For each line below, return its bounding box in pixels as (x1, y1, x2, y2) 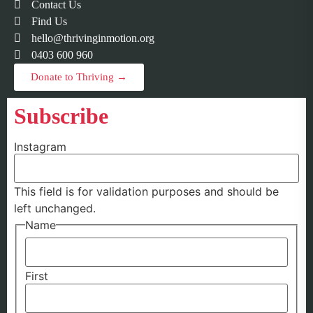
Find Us (31, 15, 67, 27)
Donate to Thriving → (31, 71, 127, 82)
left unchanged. (14, 201, 96, 215)
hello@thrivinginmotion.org (31, 31, 154, 44)
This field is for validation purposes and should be (14, 184, 279, 198)
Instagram (14, 139, 66, 154)
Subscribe (14, 103, 108, 129)
